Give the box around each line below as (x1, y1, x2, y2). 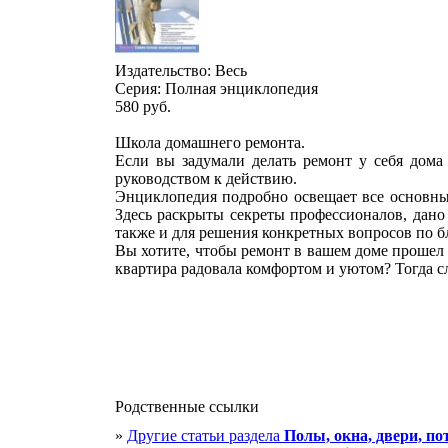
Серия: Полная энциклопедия (115, 80, 318, 97)
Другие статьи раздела (127, 427, 284, 444)
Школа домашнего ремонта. (115, 134, 305, 151)
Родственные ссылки (115, 398, 259, 415)
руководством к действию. (115, 170, 297, 187)
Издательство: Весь (115, 62, 247, 79)
